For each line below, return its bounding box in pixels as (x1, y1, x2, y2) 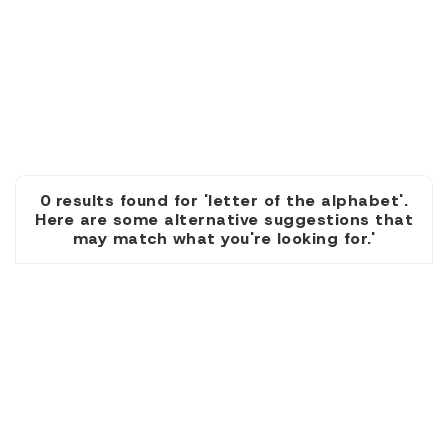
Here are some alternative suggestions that (35, 209, 413, 230)
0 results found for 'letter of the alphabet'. (39, 190, 409, 211)
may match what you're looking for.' (72, 228, 376, 249)
